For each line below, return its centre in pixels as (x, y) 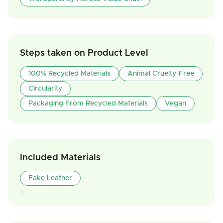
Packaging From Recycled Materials (88, 104)
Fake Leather (50, 178)
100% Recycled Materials (69, 74)
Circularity (45, 89)
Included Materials (60, 158)
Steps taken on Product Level (84, 53)
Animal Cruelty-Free (161, 74)
